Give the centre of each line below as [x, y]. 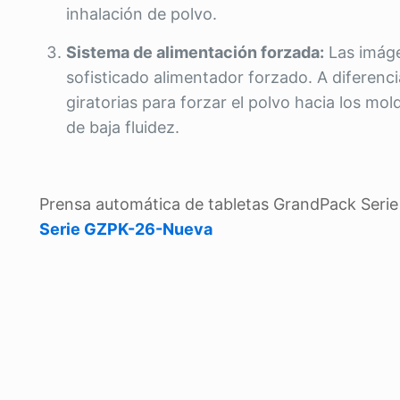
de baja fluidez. [123, 127]
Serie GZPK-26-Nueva [126, 229]
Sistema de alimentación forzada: [195, 52]
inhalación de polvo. [142, 14]
